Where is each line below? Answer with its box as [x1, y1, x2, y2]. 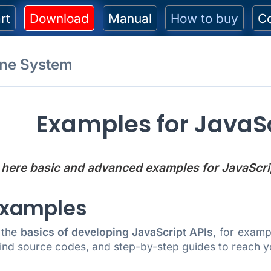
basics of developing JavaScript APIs [20, 225, 214, 238]
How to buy [171, 10, 239, 26]
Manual [108, 10, 152, 26]
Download [29, 10, 89, 26]
